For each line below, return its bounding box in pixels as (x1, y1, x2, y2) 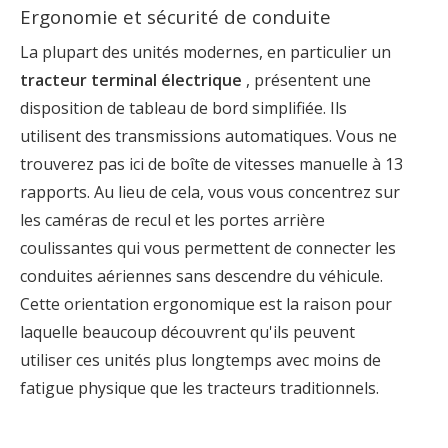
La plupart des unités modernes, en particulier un (20, 40, 391, 63)
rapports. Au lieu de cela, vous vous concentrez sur (20, 180, 400, 203)
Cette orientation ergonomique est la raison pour (20, 292, 392, 315)
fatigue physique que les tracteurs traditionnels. (20, 376, 379, 399)
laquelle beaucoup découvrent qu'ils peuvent (20, 320, 355, 343)
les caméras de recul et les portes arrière (20, 208, 325, 231)
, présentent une (246, 68, 371, 91)
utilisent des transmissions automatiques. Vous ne (20, 124, 397, 147)
